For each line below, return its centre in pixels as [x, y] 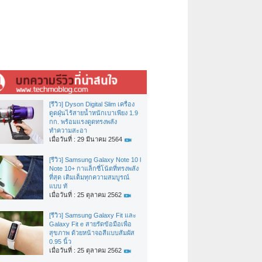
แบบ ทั [58, 186]
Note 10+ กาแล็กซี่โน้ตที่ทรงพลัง [94, 169]
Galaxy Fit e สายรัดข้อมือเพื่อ [90, 224]
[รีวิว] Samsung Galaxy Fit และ [93, 216]
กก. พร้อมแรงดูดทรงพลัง [83, 122]
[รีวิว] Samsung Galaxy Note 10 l [95, 160]
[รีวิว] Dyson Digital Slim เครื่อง [92, 104]
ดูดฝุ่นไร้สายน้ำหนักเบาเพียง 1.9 [94, 113]
